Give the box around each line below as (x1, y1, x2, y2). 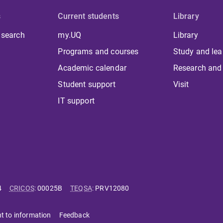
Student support (58, 80, 115, 90)
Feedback (59, 211, 90, 220)
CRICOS (9, 184, 34, 193)
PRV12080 (95, 184, 129, 193)
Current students (58, 11, 119, 21)
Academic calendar (58, 63, 127, 73)
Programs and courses (58, 47, 139, 57)
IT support (58, 96, 95, 106)
